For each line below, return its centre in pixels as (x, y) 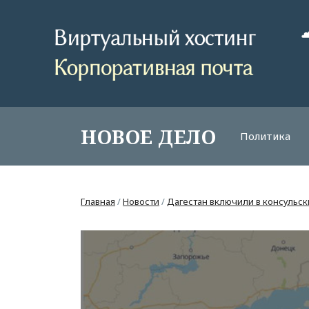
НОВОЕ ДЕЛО (148, 136)
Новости (141, 202)
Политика (265, 136)
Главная (98, 202)
